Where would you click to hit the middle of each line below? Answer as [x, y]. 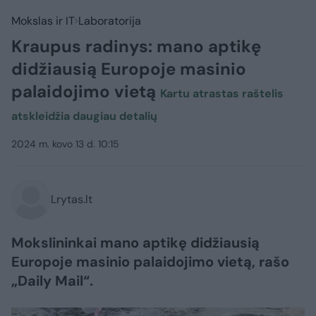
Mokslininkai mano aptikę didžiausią [135, 243]
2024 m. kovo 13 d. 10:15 [65, 144]
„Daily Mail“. [52, 281]
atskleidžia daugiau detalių [84, 116]
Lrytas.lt [72, 199]
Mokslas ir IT [43, 21]
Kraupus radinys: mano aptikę [136, 46]
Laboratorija [110, 21]
